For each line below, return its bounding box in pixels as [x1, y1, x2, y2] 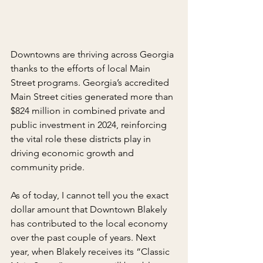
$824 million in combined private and [11, 104, 167, 116]
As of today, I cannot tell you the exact [11, 189, 171, 201]
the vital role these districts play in [11, 133, 153, 144]
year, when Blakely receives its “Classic [11, 245, 172, 257]
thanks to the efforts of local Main [11, 62, 153, 74]
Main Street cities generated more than [11, 90, 176, 102]
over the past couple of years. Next [11, 231, 158, 243]
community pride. [11, 161, 85, 173]
